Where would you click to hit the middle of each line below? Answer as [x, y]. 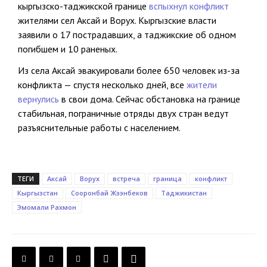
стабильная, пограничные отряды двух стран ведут [123, 114]
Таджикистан [184, 193]
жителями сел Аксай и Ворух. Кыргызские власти [117, 21]
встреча [126, 179]
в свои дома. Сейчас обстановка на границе [150, 99]
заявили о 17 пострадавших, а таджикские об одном [127, 35]
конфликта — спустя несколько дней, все [102, 85]
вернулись [38, 99]
